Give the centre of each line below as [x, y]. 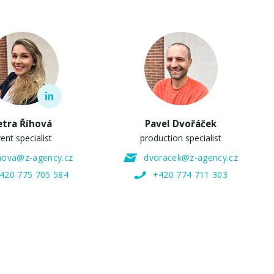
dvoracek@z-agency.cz [191, 158]
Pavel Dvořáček [181, 124]
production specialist [181, 138]
